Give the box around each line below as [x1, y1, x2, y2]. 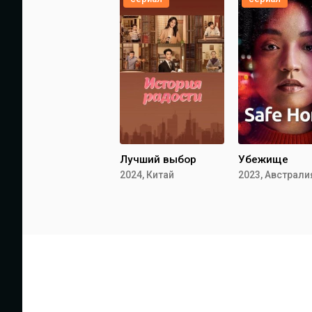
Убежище [238, 153, 288, 166]
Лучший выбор [120, 153, 196, 166]
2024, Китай [120, 169, 174, 180]
